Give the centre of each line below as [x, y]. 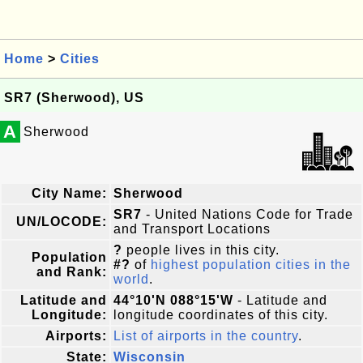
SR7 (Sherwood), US [74, 98]
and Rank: [72, 272]
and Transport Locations [192, 229]
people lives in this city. [201, 250]
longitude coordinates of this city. [221, 315]
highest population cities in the [251, 265]
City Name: [69, 193]
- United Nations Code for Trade [248, 214]
